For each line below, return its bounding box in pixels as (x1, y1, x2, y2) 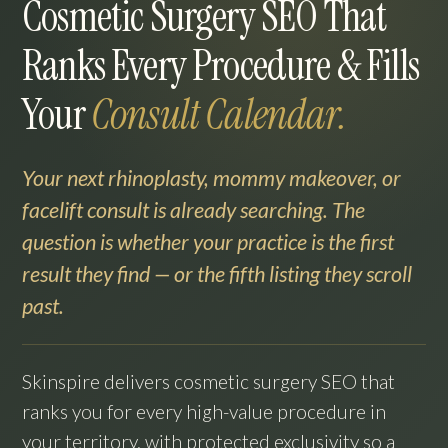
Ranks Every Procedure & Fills (22, 39, 419, 93)
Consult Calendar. (90, 88, 346, 142)
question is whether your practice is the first (22, 229, 394, 255)
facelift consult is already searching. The (22, 197, 365, 223)
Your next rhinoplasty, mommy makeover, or (22, 165, 401, 191)
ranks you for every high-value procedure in (22, 400, 386, 423)
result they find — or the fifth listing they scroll (22, 261, 412, 287)
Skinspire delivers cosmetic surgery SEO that (22, 370, 395, 393)
